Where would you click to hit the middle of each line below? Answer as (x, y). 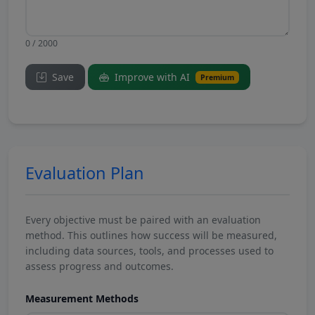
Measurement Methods (82, 298)
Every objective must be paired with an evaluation (143, 220)
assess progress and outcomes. (99, 266)
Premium (217, 77)
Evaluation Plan (85, 173)
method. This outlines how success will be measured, (151, 235)
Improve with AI (152, 77)
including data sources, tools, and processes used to (149, 251)
